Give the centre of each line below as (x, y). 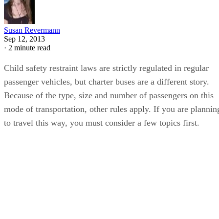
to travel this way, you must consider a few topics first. (102, 122)
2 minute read (29, 47)
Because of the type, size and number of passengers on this (109, 95)
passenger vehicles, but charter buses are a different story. (107, 81)
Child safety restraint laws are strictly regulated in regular (106, 68)
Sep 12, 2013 (24, 39)
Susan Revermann (32, 30)
